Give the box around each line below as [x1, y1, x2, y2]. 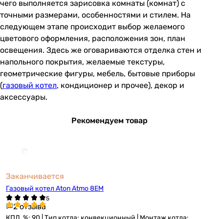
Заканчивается [6, 172, 64, 181]
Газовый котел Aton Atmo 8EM [6, 184, 104, 193]
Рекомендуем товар [71, 116, 148, 125]
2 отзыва [13, 202, 46, 211]
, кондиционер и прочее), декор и [57, 81, 184, 90]
